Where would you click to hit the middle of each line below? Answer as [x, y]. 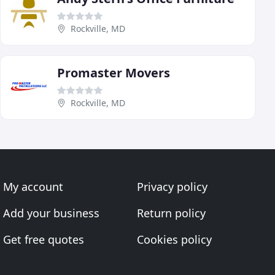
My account [33, 187]
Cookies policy [174, 239]
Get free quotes [44, 239]
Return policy [171, 213]
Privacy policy [172, 187]
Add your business [52, 213]
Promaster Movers [114, 72]
